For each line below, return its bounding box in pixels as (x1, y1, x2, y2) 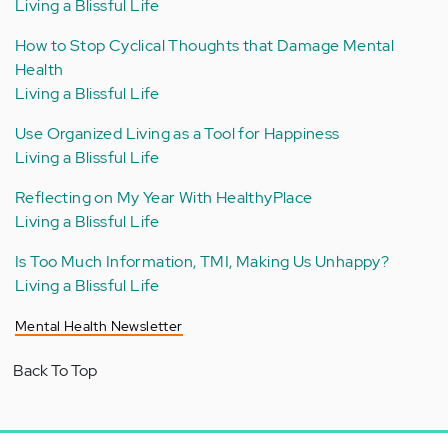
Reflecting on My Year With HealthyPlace (15, 187, 313, 209)
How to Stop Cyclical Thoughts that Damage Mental (15, 35, 395, 57)
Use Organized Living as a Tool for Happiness (15, 123, 340, 145)
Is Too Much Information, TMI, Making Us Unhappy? (15, 251, 390, 273)
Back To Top (13, 360, 97, 382)
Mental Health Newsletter (15, 317, 183, 336)
